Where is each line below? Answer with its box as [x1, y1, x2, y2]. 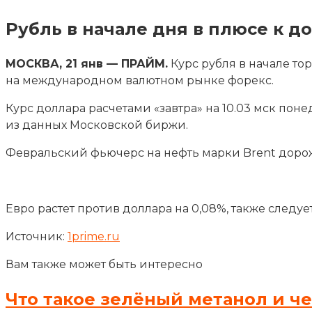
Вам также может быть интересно [6, 257, 203, 271]
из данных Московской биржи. [6, 118, 188, 132]
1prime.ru [68, 229, 120, 243]
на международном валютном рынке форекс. [6, 73, 274, 87]
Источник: [6, 229, 68, 243]
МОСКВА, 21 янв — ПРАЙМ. [6, 56, 168, 70]
